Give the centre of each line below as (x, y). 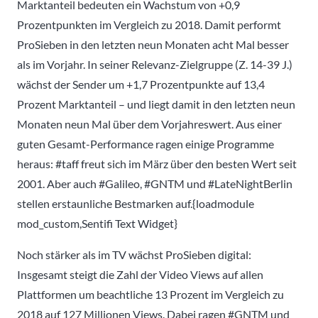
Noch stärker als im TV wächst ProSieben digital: (134, 254)
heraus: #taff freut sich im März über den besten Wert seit (157, 163)
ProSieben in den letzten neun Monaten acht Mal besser (153, 44)
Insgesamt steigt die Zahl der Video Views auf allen (140, 274)
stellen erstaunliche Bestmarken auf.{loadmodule (136, 203)
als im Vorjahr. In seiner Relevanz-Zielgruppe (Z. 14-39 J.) (155, 64)
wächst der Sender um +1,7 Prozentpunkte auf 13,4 (141, 84)
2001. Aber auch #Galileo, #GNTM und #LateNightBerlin (155, 183)
